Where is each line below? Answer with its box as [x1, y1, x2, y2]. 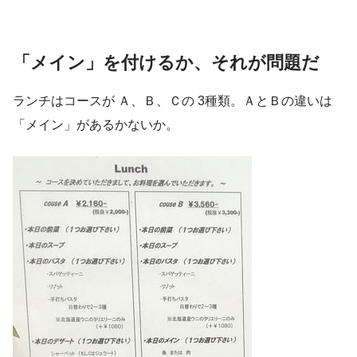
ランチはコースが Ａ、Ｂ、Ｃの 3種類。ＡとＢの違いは [13, 94, 332, 108]
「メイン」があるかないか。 [13, 118, 178, 132]
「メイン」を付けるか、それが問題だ [13, 53, 320, 73]
